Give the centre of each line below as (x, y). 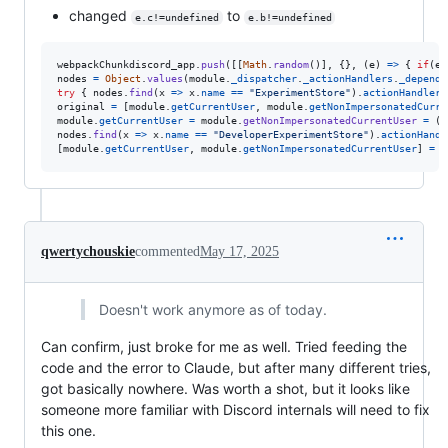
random (291, 64)
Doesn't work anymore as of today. (212, 309)
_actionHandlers (348, 78)
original (81, 106)
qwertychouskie (88, 251)
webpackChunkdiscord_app (126, 64)
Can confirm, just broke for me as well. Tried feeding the (224, 346)
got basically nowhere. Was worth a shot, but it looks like (225, 388)
